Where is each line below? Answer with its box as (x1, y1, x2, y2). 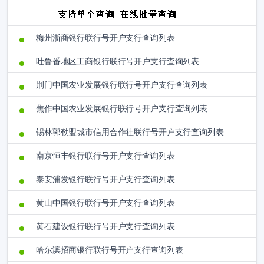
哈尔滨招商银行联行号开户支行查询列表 (36, 245, 183, 255)
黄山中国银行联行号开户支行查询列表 (36, 198, 175, 207)
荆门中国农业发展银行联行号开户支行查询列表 (36, 80, 208, 90)
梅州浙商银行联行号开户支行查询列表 (36, 33, 175, 42)
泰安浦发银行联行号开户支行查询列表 (36, 174, 175, 184)
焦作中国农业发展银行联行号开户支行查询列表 (36, 104, 208, 113)
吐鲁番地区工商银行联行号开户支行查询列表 (36, 57, 200, 66)
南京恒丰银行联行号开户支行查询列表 (36, 151, 175, 160)
